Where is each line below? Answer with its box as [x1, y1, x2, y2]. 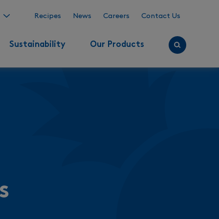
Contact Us [141, 13, 180, 20]
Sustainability [9, 41, 66, 49]
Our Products [89, 41, 144, 49]
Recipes [34, 13, 61, 20]
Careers [103, 13, 130, 20]
